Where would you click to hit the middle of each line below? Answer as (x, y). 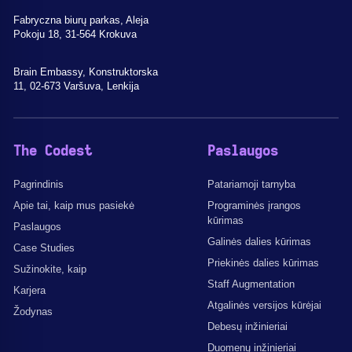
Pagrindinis (38, 184)
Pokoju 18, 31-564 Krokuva (75, 34)
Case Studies (44, 247)
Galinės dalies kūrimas (259, 241)
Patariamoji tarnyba (251, 184)
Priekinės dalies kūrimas (263, 262)
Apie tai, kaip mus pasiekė (74, 205)
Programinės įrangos (254, 205)
